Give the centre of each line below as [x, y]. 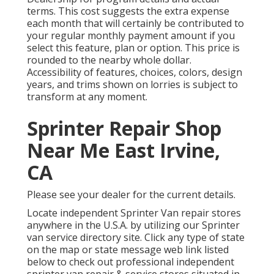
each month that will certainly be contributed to [135, 24]
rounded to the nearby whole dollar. [109, 60]
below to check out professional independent [131, 262]
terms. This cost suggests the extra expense [128, 11]
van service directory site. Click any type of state [136, 238]
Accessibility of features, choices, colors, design [135, 72]
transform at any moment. [87, 97]
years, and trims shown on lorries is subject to [132, 85]
